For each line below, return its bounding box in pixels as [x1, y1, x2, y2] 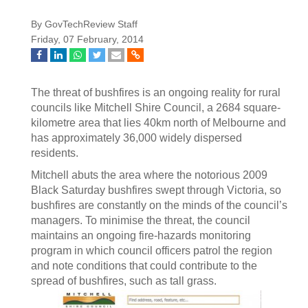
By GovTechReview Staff [31, 19, 137, 30]
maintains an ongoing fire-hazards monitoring [31, 230, 251, 241]
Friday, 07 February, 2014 [31, 34, 144, 45]
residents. [31, 147, 78, 159]
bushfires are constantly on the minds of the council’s [31, 199, 287, 211]
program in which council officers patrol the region [31, 245, 272, 256]
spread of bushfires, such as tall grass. [31, 275, 217, 287]
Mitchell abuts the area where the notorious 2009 [31, 169, 267, 181]
